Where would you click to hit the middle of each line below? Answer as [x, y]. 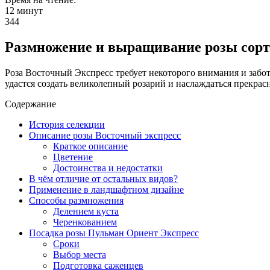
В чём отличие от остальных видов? [103, 178]
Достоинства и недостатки [108, 168]
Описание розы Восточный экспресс [105, 135]
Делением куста [86, 211]
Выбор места [80, 254]
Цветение [73, 157]
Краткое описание [90, 146]
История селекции [67, 124]
